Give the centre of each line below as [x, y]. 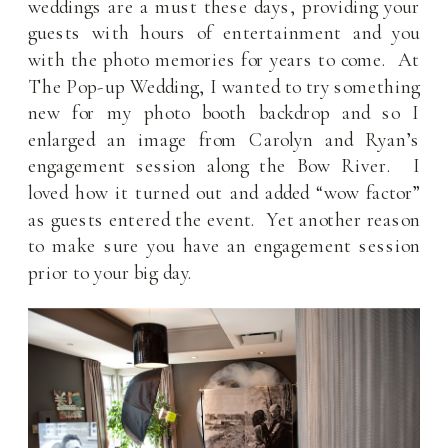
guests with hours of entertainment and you [224, 32]
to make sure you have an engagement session [224, 245]
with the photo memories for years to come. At [224, 59]
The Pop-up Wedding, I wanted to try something [224, 86]
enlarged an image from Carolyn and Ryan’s [224, 139]
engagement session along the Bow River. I [224, 165]
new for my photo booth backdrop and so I [224, 112]
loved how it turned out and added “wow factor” [224, 192]
